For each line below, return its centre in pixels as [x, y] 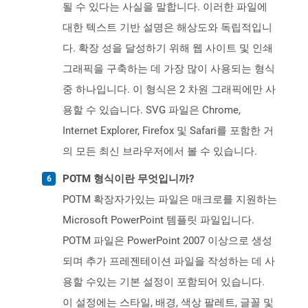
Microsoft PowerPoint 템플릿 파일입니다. [158, 220]
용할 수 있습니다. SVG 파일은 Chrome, [152, 110]
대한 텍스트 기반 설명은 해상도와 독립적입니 [167, 28]
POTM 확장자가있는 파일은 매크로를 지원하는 [170, 200]
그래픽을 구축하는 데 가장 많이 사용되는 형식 [169, 69]
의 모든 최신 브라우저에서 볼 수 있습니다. [160, 152]
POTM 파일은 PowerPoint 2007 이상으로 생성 [167, 241]
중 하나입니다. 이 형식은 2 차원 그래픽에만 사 [169, 90]
